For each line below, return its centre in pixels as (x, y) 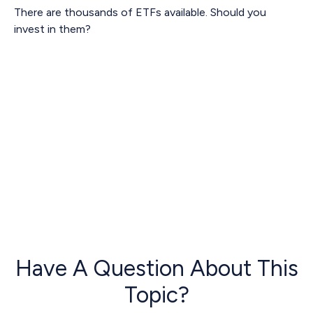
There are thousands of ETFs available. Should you (140, 12)
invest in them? (52, 29)
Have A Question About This (156, 268)
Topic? (156, 295)
